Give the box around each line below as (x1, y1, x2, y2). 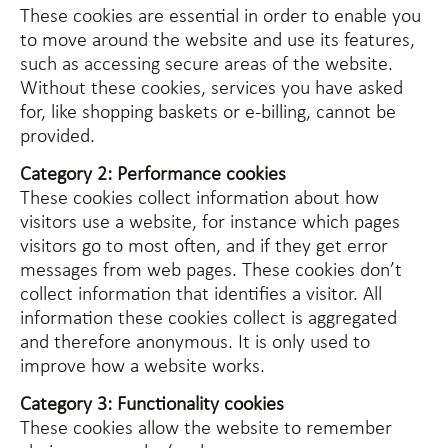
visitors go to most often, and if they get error (20, 236, 388, 257)
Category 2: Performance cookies (20, 164, 286, 185)
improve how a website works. (20, 356, 265, 377)
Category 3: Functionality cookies (20, 395, 284, 416)
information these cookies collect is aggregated (20, 308, 397, 329)
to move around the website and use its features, (20, 30, 415, 51)
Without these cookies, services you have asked (20, 78, 403, 99)
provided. (20, 126, 95, 147)
